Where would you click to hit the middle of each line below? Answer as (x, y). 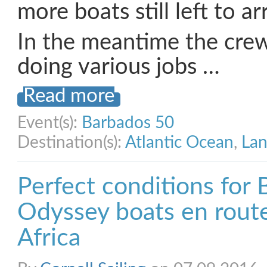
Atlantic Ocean (179, 142)
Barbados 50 (128, 123)
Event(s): (49, 123)
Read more (69, 96)
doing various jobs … (119, 67)
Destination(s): (71, 142)
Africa (49, 238)
